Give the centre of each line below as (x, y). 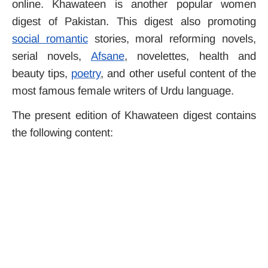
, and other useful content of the (178, 73)
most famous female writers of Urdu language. (123, 91)
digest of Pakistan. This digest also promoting (134, 21)
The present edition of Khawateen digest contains (134, 115)
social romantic (50, 39)
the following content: (63, 133)
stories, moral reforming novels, (172, 39)
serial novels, (51, 56)
